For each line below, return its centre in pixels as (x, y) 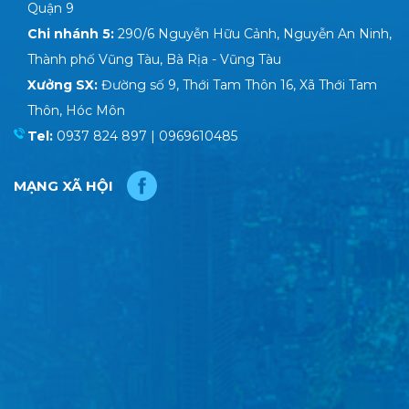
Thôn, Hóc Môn (76, 111)
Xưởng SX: (64, 85)
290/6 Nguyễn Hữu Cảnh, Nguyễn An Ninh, (255, 34)
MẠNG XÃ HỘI (63, 186)
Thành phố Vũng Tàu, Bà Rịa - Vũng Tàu (154, 60)
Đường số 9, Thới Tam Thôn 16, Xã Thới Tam (239, 85)
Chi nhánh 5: (73, 34)
